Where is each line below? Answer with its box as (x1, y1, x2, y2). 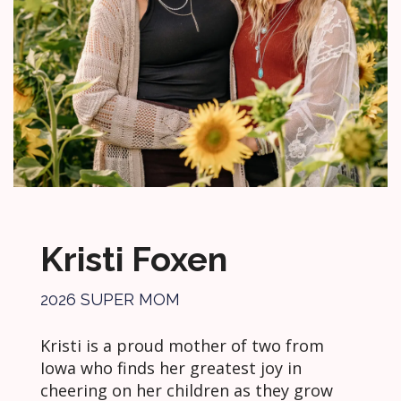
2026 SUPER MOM (40, 290, 180, 309)
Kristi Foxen (40, 239, 227, 279)
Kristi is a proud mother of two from (40, 335, 324, 356)
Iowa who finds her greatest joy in (40, 357, 302, 379)
